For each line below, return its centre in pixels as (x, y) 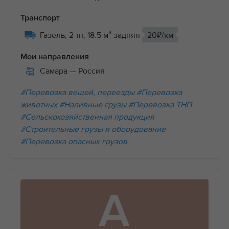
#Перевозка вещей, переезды (77, 93)
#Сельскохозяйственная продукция (87, 117)
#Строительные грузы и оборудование (93, 130)
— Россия (87, 71)
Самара (54, 71)
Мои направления (54, 57)
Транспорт (40, 18)
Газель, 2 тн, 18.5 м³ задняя (91, 36)
